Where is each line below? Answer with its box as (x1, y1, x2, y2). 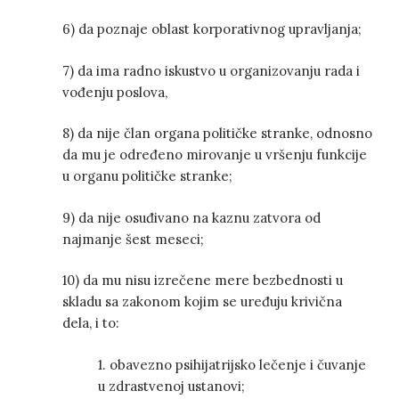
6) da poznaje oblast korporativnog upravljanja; (62, 20, 362, 38)
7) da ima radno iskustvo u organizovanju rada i (62, 61, 360, 79)
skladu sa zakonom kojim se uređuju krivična (62, 293, 342, 311)
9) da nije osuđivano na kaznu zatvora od (62, 208, 321, 226)
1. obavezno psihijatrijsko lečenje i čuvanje (98, 355, 366, 373)
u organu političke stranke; (62, 167, 232, 185)
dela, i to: (62, 314, 119, 332)
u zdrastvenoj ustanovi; (98, 377, 245, 395)
